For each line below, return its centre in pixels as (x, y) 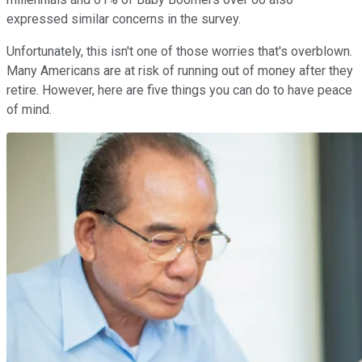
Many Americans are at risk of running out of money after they (180, 70)
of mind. (29, 109)
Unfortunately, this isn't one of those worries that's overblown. (179, 51)
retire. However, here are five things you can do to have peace (179, 90)
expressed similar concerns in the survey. (124, 19)
